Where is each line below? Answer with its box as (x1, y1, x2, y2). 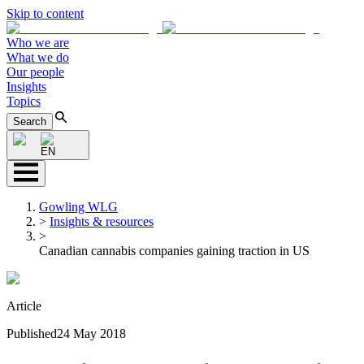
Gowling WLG (39, 200, 118, 214)
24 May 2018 (57, 327, 126, 340)
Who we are (6, 36, 69, 50)
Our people (6, 65, 64, 79)
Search (13, 115, 46, 128)
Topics (6, 94, 41, 108)
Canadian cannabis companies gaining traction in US (39, 244, 310, 258)
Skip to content (6, 6, 84, 20)
